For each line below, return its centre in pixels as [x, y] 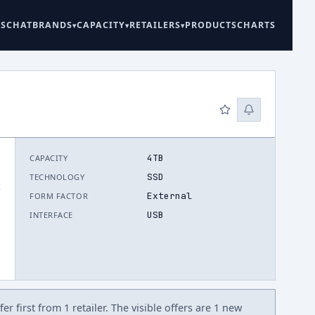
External [169, 196]
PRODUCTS [211, 25]
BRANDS [52, 25]
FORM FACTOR [59, 196]
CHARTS [256, 25]
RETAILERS [155, 25]
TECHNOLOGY [57, 177]
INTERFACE [51, 215]
